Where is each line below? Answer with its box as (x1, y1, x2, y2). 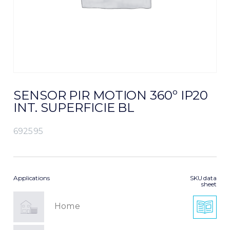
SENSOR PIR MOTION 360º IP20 (13, 88, 208, 103)
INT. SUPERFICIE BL (13, 100, 135, 115)
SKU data (189, 174, 217, 182)
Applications (13, 174, 50, 182)
